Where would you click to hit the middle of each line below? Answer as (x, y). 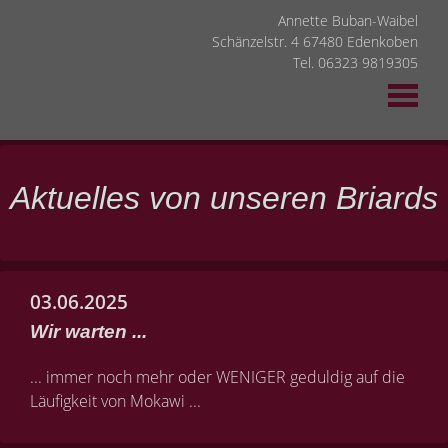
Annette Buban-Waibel (348, 20)
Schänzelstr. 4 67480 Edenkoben (315, 41)
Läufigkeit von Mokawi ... (115, 401)
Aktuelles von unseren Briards (224, 198)
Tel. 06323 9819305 (355, 62)
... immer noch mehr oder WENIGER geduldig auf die (217, 377)
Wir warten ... (88, 331)
